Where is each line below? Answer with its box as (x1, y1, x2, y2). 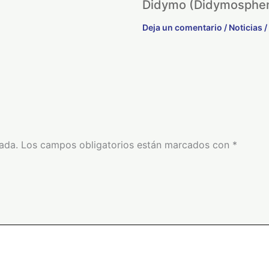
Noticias (228, 22, 262, 33)
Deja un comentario (142, 22, 222, 33)
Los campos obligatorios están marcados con (21, 139, 232, 151)
